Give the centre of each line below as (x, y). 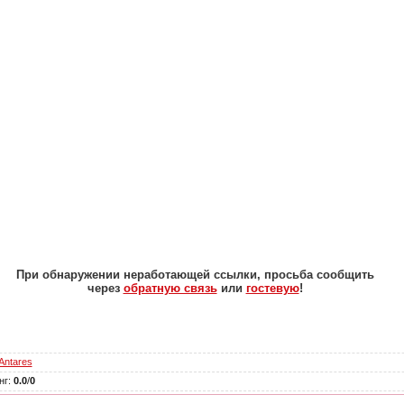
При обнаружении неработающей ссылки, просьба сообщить (195, 274)
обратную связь (170, 288)
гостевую (272, 288)
